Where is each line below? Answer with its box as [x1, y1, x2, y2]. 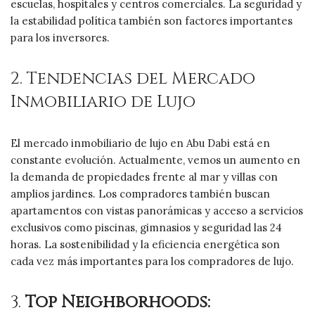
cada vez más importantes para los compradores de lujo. [11, 254, 294, 268]
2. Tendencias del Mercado [11, 67, 255, 90]
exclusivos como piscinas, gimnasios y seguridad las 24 [11, 220, 282, 234]
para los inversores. [11, 30, 110, 44]
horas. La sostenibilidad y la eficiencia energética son [11, 237, 280, 251]
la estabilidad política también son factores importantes [11, 13, 292, 27]
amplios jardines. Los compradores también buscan [11, 186, 270, 200]
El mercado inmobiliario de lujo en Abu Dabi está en [11, 136, 270, 150]
